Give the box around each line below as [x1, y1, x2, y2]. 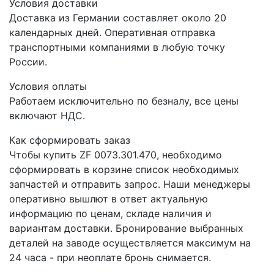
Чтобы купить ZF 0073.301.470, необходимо [9, 149, 222, 161]
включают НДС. [9, 109, 85, 122]
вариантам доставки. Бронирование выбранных [9, 222, 243, 235]
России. [9, 56, 47, 68]
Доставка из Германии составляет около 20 [9, 12, 226, 24]
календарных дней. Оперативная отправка [9, 26, 215, 39]
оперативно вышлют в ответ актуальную [9, 193, 208, 206]
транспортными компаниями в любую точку [9, 41, 225, 54]
